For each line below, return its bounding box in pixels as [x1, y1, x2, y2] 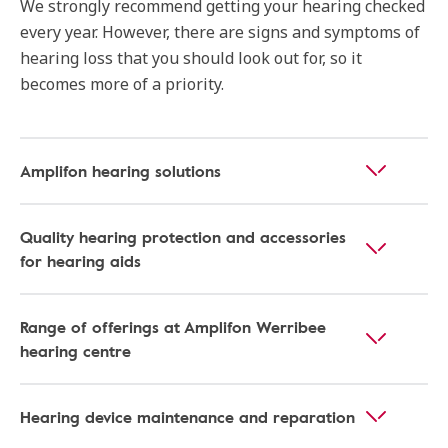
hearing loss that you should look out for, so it [20, 47, 362, 70]
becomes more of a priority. [20, 73, 228, 96]
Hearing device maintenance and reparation [20, 405, 355, 430]
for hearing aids [20, 249, 141, 274]
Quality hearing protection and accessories [20, 225, 346, 250]
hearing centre [20, 339, 131, 364]
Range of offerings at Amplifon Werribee [20, 315, 326, 340]
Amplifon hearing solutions [20, 159, 221, 184]
